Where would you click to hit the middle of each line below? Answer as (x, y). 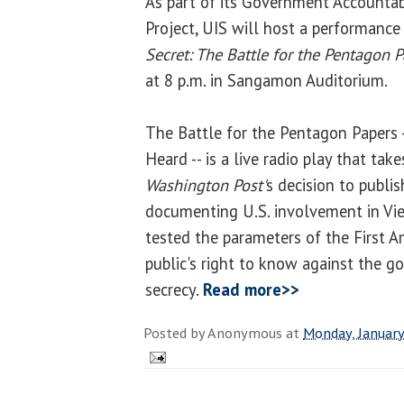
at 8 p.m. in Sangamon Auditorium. (266, 80)
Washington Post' (206, 184)
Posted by (175, 332)
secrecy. (174, 289)
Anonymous (245, 332)
